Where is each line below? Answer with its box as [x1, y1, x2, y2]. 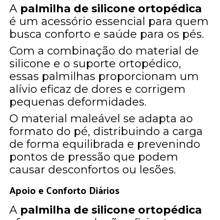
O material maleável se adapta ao [9, 111, 193, 125]
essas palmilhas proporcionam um [9, 69, 199, 83]
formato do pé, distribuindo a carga [9, 124, 203, 138]
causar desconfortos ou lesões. [9, 163, 176, 176]
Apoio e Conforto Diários [9, 181, 120, 199]
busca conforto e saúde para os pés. [9, 27, 204, 41]
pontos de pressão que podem [9, 150, 179, 164]
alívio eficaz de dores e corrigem [9, 82, 186, 96]
